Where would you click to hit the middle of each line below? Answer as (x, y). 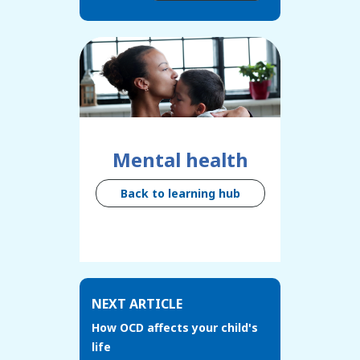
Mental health (180, 160)
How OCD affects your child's (175, 328)
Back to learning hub (180, 194)
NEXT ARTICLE (137, 304)
